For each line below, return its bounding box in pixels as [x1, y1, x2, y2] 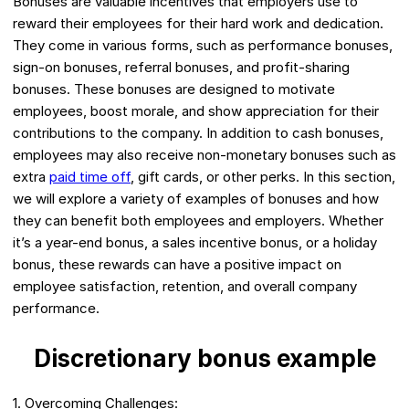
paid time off [49, 168, 131, 186]
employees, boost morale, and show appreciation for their [13, 102, 379, 121]
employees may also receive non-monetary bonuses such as [13, 146, 396, 164]
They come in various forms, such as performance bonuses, [13, 37, 393, 55]
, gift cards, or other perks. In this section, [131, 168, 395, 186]
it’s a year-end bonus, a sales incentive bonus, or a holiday [13, 234, 377, 252]
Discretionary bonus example [33, 344, 376, 373]
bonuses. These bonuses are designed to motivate [13, 80, 335, 99]
